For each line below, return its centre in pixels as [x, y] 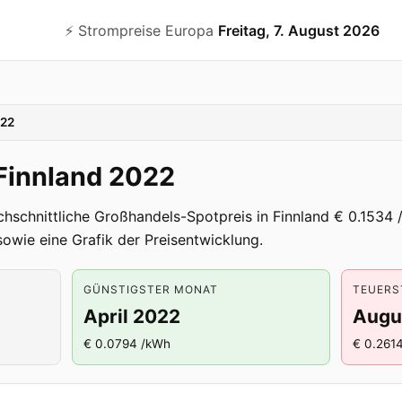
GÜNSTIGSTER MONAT [151, 289]
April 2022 [132, 316]
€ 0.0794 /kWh [127, 344]
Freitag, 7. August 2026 [299, 30]
